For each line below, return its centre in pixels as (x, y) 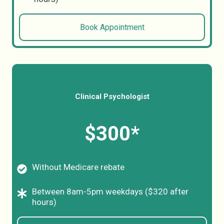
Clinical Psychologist (112, 96)
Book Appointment (112, 27)
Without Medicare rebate (78, 167)
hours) (44, 202)
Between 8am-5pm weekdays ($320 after (110, 191)
